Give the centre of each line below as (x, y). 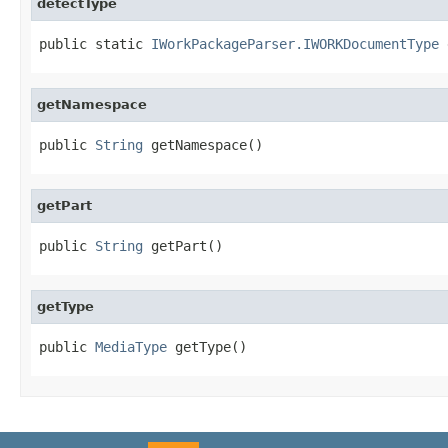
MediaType (131, 346)
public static (95, 43)
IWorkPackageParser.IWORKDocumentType (295, 43)
